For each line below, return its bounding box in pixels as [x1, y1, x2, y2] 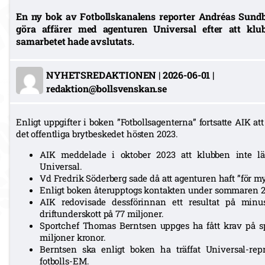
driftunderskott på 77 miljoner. [40, 207, 164, 219]
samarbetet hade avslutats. [16, 34, 134, 47]
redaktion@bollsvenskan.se [46, 82, 167, 95]
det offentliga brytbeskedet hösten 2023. [16, 127, 179, 140]
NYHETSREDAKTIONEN [46, 68, 157, 81]
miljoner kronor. [40, 231, 106, 243]
